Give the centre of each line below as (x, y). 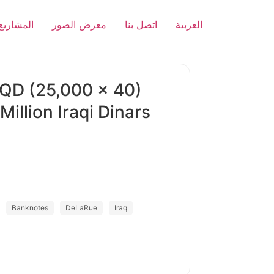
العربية (189, 24)
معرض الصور (79, 24)
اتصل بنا (141, 24)
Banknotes (30, 208)
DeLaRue (81, 208)
